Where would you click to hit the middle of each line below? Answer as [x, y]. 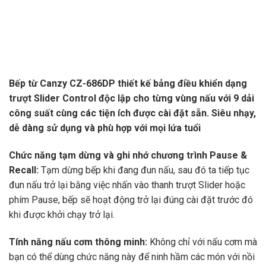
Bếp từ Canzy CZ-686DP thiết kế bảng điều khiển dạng [128, 84]
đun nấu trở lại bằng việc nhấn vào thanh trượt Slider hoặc [127, 185]
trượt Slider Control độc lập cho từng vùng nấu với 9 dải [132, 99]
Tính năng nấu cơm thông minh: [78, 242]
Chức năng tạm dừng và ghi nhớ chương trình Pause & [128, 156]
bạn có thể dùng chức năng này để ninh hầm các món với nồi [132, 256]
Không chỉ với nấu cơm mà [202, 242]
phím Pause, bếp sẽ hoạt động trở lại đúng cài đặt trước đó [131, 200]
